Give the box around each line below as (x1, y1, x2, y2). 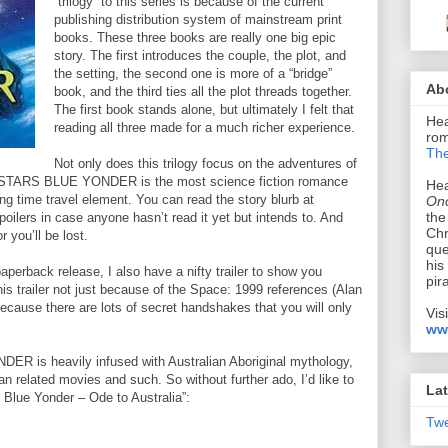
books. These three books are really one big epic (54, 30, 336, 46)
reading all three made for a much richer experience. (54, 120, 355, 136)
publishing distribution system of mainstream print (54, 12, 342, 28)
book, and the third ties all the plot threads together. (54, 84, 352, 100)
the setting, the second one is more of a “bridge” (54, 66, 332, 82)
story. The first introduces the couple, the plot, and (54, 48, 346, 64)
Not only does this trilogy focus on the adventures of (54, 156, 357, 172)
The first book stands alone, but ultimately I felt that (54, 102, 354, 118)
